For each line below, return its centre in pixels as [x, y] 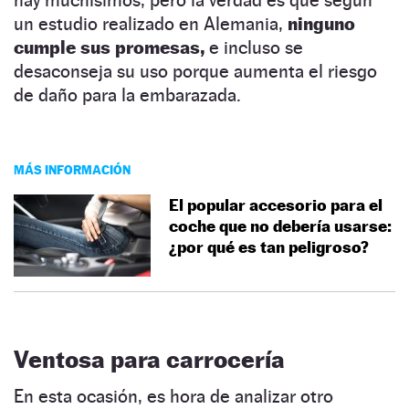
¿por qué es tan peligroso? [269, 246]
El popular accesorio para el [276, 204]
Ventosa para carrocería [149, 359]
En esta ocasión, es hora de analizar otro [173, 396]
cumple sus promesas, [109, 47]
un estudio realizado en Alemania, [151, 23]
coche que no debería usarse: [280, 225]
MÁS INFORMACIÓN [72, 169]
